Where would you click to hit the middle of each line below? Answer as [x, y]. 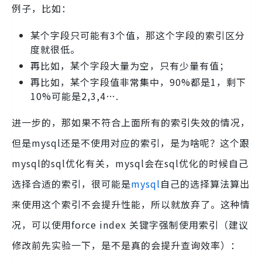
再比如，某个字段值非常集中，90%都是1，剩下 [138, 82]
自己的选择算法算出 [205, 184]
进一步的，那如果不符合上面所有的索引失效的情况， [131, 123]
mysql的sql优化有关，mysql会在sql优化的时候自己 [130, 163]
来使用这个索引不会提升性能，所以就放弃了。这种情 [131, 204]
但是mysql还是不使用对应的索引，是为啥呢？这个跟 [131, 143]
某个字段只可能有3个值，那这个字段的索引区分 [138, 35]
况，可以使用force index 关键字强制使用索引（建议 [130, 225]
